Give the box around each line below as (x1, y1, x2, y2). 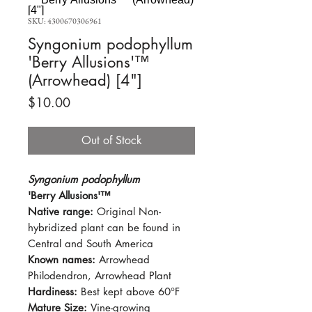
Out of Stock (81, 132, 142, 148)
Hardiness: (28, 284, 81, 298)
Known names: (28, 252, 99, 266)
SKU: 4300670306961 (28, 15, 102, 26)
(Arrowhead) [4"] (28, 70, 142, 90)
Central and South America (28, 236, 153, 250)
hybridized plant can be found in (28, 220, 180, 234)
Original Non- (97, 204, 161, 218)
